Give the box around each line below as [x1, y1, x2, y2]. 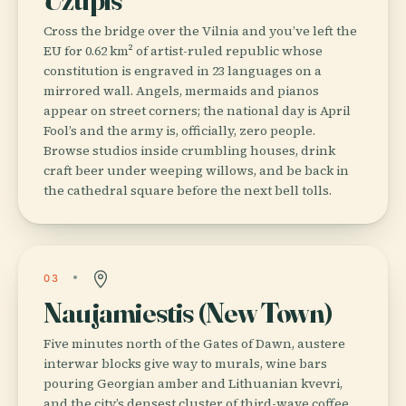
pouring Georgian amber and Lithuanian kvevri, [43, 373, 343, 392]
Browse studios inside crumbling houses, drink [43, 140, 335, 159]
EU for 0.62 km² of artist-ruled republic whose [43, 41, 323, 60]
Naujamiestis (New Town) [43, 294, 333, 330]
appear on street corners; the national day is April [43, 101, 351, 120]
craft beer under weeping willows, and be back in [43, 160, 349, 179]
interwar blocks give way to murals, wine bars [43, 353, 327, 372]
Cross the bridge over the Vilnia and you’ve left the [43, 21, 357, 40]
